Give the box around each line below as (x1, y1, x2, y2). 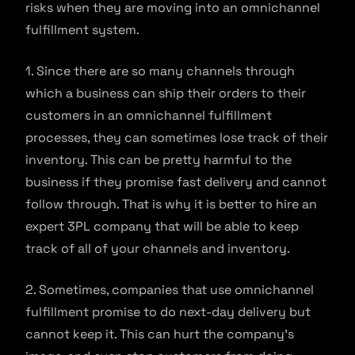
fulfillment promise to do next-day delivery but (25, 303, 311, 320)
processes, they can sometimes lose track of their (25, 128, 328, 146)
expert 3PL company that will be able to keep (25, 217, 299, 235)
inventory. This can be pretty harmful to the (25, 151, 292, 168)
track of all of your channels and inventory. (25, 239, 290, 257)
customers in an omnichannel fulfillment (25, 106, 272, 124)
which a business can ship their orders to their (25, 84, 306, 101)
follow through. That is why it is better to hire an (25, 195, 317, 212)
